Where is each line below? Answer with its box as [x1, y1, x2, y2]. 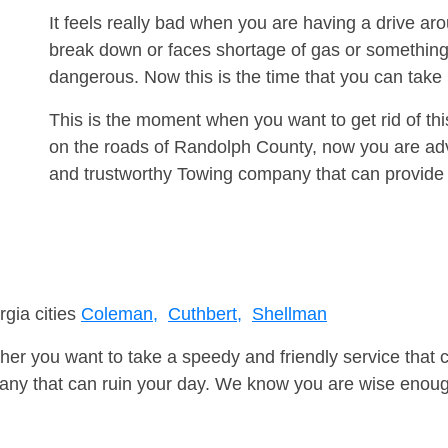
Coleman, [81, 304, 158, 325]
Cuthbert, [168, 304, 242, 325]
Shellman [252, 304, 327, 325]
